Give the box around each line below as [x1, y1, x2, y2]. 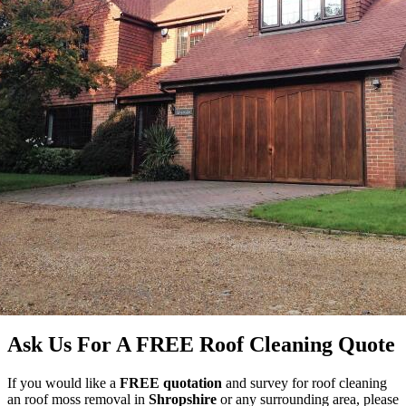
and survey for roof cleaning [226, 375, 387, 391]
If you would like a [7, 375, 120, 391]
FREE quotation [120, 375, 226, 391]
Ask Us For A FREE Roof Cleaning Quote [7, 333, 395, 357]
